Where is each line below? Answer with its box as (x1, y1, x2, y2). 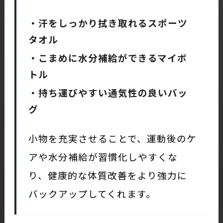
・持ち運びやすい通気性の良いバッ (28, 85, 188, 99)
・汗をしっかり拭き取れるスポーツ (28, 15, 188, 29)
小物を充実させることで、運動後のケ (28, 131, 197, 145)
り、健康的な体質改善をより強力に (28, 168, 187, 182)
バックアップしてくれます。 (28, 186, 156, 200)
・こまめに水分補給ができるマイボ (28, 50, 187, 64)
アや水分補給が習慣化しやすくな (28, 149, 178, 163)
